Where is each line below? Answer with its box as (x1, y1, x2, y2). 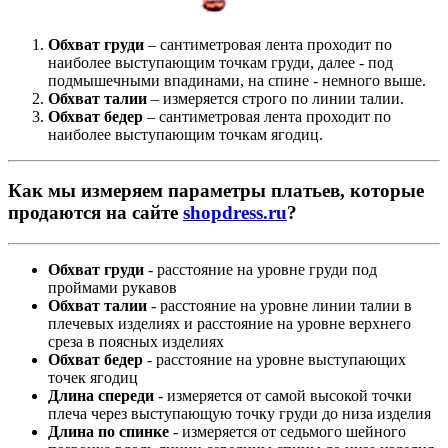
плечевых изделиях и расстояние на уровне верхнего (48, 315, 411, 332)
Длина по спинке (48, 423, 169, 440)
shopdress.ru (183, 202, 287, 224)
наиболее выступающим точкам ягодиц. (48, 125, 323, 143)
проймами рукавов (48, 279, 177, 296)
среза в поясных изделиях (48, 333, 224, 350)
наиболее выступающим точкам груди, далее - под (48, 53, 393, 71)
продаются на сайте (8, 202, 183, 224)
